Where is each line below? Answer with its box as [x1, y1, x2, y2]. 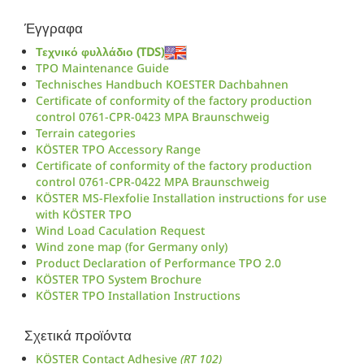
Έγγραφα [24, 19, 83, 38]
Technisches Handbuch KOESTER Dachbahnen [36, 76, 288, 93]
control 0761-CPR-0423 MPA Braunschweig [36, 109, 270, 125]
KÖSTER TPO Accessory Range [36, 141, 201, 158]
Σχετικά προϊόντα [24, 326, 132, 345]
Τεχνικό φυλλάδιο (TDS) [36, 44, 164, 60]
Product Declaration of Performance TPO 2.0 [36, 255, 281, 271]
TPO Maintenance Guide [36, 60, 169, 76]
